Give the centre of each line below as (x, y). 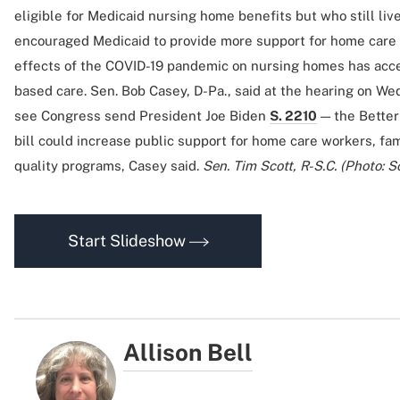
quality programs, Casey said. (108, 166)
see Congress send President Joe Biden (142, 116)
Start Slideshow (128, 241)
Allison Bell (188, 352)
